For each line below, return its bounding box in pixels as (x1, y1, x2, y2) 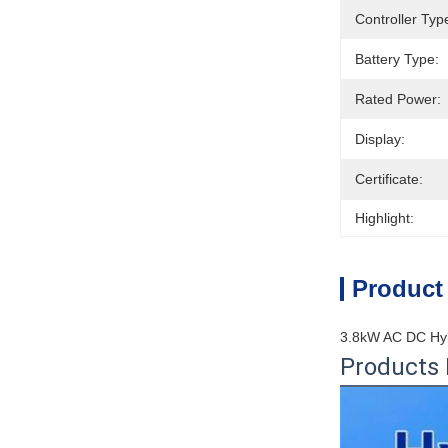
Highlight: (355, 210, 414, 226)
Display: (355, 131, 405, 147)
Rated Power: (355, 91, 441, 107)
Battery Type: (355, 51, 439, 67)
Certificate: (355, 171, 423, 187)
